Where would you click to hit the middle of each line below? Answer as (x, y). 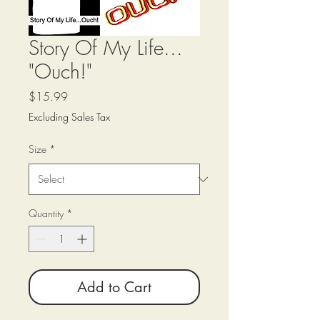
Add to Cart (114, 287)
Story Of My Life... (106, 47)
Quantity (46, 213)
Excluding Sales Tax (69, 117)
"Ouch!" (60, 71)
